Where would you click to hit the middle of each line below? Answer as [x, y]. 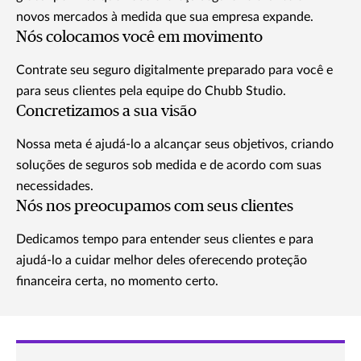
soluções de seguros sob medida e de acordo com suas [169, 166]
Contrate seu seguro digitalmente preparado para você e [174, 71]
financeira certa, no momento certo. [117, 282]
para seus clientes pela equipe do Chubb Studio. [151, 91]
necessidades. [55, 187]
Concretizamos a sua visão [106, 112]
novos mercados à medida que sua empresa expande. [166, 17]
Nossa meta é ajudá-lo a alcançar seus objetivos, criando [175, 145]
